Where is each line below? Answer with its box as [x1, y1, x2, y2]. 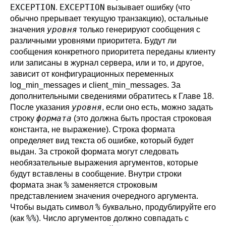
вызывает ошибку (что [105, 3, 190, 12]
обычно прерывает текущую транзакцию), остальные [10, 14, 208, 23]
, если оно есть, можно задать [102, 103, 213, 111]
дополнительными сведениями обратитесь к [10, 92, 179, 100]
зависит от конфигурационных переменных [10, 70, 174, 78]
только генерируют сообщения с [77, 25, 200, 34]
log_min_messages [10, 81, 80, 89]
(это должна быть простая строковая [72, 114, 211, 123]
